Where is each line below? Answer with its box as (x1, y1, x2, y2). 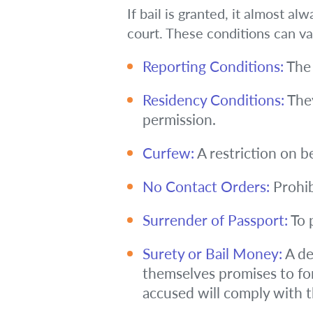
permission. (143, 110, 216, 128)
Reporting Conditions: (143, 57, 284, 75)
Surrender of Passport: (143, 211, 288, 228)
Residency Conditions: (143, 91, 284, 108)
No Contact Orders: (143, 177, 270, 195)
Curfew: (143, 144, 194, 161)
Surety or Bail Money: (143, 245, 282, 262)
